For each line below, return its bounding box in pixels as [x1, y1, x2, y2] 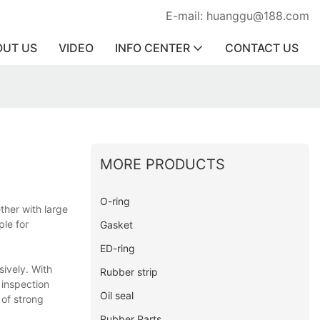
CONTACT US [225, 41, 299, 55]
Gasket [100, 218, 134, 231]
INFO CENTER [115, 41, 190, 55]
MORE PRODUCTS [100, 155, 226, 173]
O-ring [100, 194, 131, 207]
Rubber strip [100, 265, 159, 278]
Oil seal [100, 289, 134, 301]
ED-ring [100, 241, 136, 254]
